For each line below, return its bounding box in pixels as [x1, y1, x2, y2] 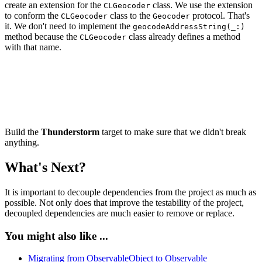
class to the [108, 11, 153, 21]
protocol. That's [190, 11, 250, 21]
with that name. [5, 42, 61, 53]
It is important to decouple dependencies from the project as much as [5, 187, 256, 197]
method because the [5, 32, 80, 42]
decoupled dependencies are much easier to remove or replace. [5, 208, 235, 218]
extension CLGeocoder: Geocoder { [5, 85, 154, 95]
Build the [5, 127, 41, 137]
